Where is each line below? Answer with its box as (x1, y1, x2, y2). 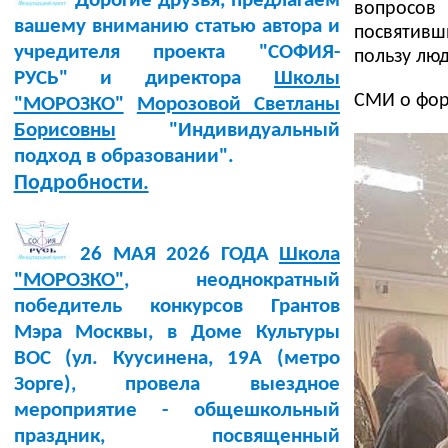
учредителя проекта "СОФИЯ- (13, 41, 340, 63)
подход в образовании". (13, 145, 234, 167)
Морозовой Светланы (136, 93, 340, 115)
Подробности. (13, 171, 149, 195)
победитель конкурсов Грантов (13, 295, 340, 317)
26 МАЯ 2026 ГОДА (69, 243, 279, 265)
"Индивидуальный (115, 119, 340, 141)
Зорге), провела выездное (13, 373, 340, 395)
